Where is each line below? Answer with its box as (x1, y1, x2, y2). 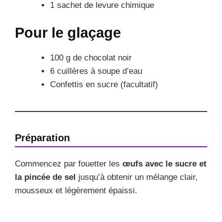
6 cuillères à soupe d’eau (50, 66, 142, 76)
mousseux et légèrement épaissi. (15, 186, 137, 196)
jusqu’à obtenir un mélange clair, (76, 172, 198, 182)
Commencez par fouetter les (15, 159, 122, 169)
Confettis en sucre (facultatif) (50, 80, 158, 90)
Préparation (15, 132, 70, 144)
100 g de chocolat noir (50, 53, 132, 63)
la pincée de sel (15, 172, 76, 182)
